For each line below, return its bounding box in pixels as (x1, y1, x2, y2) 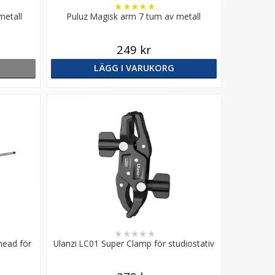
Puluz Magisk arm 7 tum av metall (67, 10, 201, 22)
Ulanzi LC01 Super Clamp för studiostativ (53, 237, 215, 249)
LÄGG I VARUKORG (93, 61, 174, 74)
